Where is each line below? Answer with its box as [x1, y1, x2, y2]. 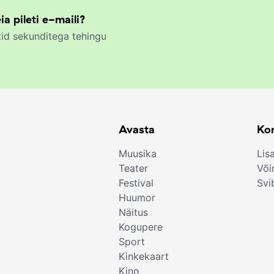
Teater [119, 162, 149, 175]
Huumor [119, 191, 156, 204]
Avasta [119, 122, 155, 137]
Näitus [119, 206, 149, 219]
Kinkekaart [119, 250, 169, 263]
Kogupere [119, 221, 163, 234]
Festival [119, 177, 154, 190]
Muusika [119, 147, 157, 160]
